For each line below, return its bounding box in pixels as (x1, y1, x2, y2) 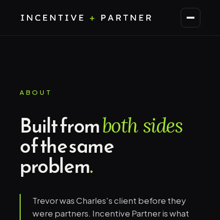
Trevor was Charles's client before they (32, 195, 186, 206)
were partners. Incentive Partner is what (32, 208, 189, 219)
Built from (20, 111, 102, 140)
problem (20, 151, 90, 181)
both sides (102, 113, 183, 138)
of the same (20, 131, 114, 161)
